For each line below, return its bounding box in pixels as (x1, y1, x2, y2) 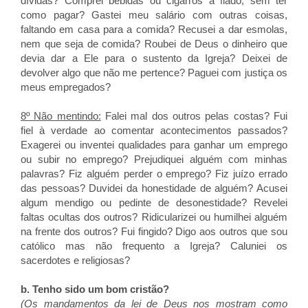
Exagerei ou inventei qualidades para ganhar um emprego (21, 139, 287, 151)
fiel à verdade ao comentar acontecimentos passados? (21, 124, 287, 136)
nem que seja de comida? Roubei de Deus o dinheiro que (21, 38, 287, 49)
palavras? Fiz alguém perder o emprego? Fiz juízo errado (21, 168, 287, 179)
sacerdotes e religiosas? (21, 254, 130, 266)
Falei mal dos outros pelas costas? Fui (100, 110, 288, 122)
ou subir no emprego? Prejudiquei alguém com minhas (21, 153, 287, 165)
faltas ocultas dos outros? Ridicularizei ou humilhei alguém (21, 211, 287, 223)
